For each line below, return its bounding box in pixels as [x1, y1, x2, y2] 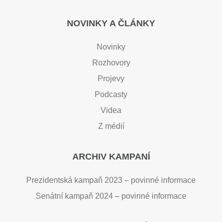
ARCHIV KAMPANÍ [72, 151, 150, 162]
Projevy [98, 74, 124, 83]
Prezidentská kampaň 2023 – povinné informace [26, 175, 196, 184]
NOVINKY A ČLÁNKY [67, 18, 155, 28]
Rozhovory [92, 58, 130, 67]
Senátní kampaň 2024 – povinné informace [36, 191, 186, 200]
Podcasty [95, 90, 127, 99]
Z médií [98, 121, 124, 130]
